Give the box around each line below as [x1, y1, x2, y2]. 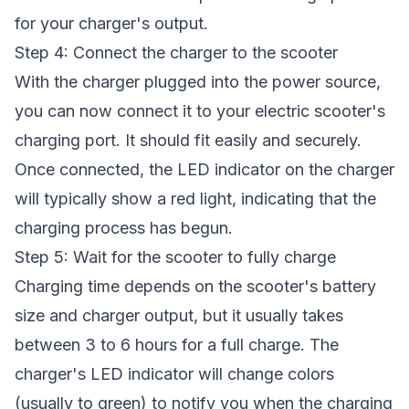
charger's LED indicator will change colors [15, 364, 334, 383]
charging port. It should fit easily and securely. [15, 131, 362, 150]
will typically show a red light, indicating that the [15, 189, 376, 208]
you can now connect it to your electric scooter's [15, 101, 385, 121]
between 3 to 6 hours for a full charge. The [15, 335, 339, 354]
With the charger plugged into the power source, [15, 72, 381, 91]
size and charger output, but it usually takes [15, 306, 343, 325]
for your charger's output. [15, 14, 208, 33]
